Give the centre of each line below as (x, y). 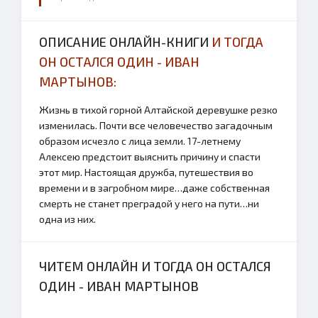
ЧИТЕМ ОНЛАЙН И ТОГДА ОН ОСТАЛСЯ (155, 266)
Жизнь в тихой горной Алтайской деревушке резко (158, 110)
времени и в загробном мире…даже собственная (154, 188)
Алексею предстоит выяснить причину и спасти (150, 157)
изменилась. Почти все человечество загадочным (156, 125)
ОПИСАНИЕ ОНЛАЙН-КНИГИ (125, 42)
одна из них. (67, 219)
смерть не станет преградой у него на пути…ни (149, 203)
